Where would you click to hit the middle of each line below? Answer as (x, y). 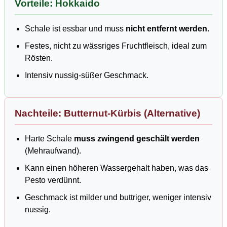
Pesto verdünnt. (53, 180)
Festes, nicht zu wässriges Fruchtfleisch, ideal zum (116, 46)
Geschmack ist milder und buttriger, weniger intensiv (118, 198)
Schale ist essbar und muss (75, 29)
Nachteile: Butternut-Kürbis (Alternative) (107, 113)
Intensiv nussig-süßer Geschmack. (87, 75)
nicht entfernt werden (166, 29)
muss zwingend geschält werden (137, 139)
